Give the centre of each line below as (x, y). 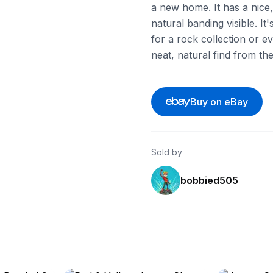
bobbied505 (209, 180)
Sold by (167, 152)
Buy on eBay (219, 102)
